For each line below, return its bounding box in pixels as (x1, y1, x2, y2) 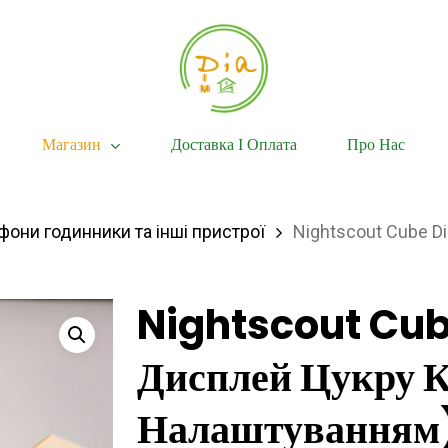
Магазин (42, 133, 101, 156)
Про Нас (347, 133, 405, 157)
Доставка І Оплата (171, 133, 297, 157)
